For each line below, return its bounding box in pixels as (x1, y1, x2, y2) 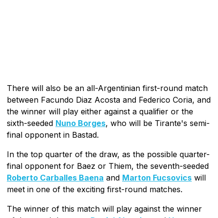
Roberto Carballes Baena (7, 172, 104, 182)
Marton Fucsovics (122, 172, 192, 182)
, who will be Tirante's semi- (106, 118, 210, 128)
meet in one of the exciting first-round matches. (7, 184, 182, 194)
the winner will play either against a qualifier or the (7, 106, 193, 116)
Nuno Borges (55, 118, 106, 128)
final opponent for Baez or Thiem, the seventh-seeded (7, 161, 209, 171)
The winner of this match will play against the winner (7, 203, 202, 214)
